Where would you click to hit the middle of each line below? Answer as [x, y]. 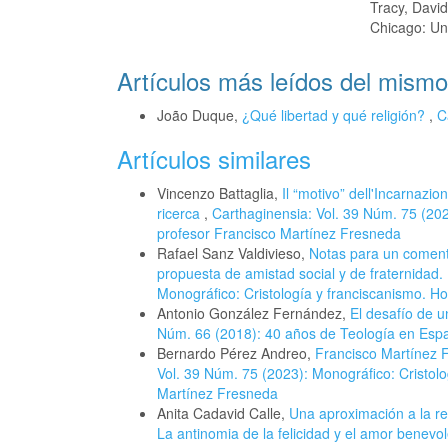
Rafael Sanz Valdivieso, [233, 252]
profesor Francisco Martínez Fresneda [279, 232]
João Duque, [199, 114]
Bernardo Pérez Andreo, [236, 352]
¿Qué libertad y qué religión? [335, 114]
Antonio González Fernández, [253, 312]
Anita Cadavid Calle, [223, 412]
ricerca [180, 212]
